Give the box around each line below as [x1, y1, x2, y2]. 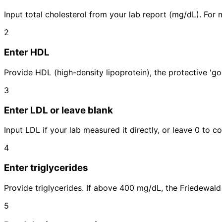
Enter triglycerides [4, 162, 88, 173]
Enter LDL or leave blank [4, 104, 113, 116]
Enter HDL [4, 47, 50, 58]
